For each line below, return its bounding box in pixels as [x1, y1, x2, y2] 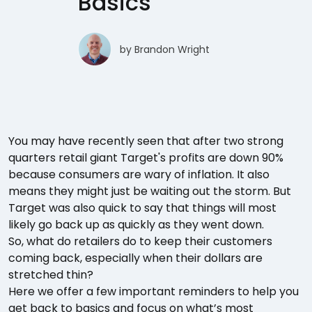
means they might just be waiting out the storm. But [8, 182, 291, 199]
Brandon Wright [134, 42, 210, 56]
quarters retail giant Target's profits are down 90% [8, 149, 283, 166]
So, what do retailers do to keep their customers [8, 233, 272, 249]
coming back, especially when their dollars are [8, 249, 263, 266]
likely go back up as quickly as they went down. [8, 216, 264, 233]
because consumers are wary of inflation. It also [8, 166, 270, 182]
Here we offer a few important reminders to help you [8, 283, 299, 299]
